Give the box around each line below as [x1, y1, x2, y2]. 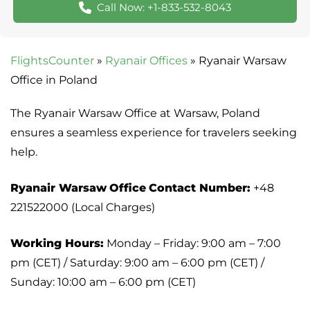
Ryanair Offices [105, 54, 188, 68]
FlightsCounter [10, 54, 94, 68]
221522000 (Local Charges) [10, 201, 155, 215]
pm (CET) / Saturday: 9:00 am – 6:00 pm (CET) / [10, 256, 264, 270]
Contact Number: [149, 181, 250, 195]
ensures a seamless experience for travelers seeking [10, 126, 297, 140]
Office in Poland [10, 73, 98, 87]
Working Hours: [10, 237, 104, 250]
